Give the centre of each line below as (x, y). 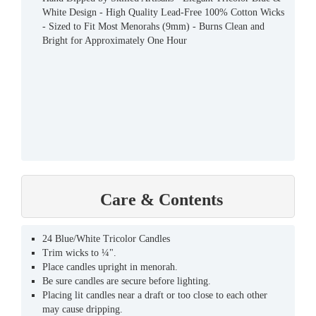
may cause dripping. (83, 309)
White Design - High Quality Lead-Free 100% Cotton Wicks (163, 12)
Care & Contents (162, 199)
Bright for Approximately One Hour (115, 40)
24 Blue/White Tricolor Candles (106, 238)
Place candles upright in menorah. (110, 267)
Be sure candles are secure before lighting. (127, 281)
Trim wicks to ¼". (79, 253)
